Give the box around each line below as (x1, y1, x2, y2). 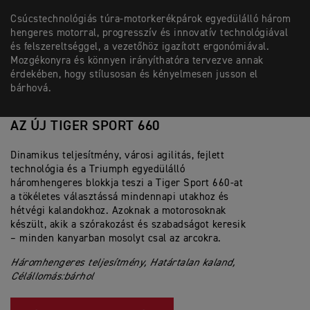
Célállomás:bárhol (10, 271, 93, 282)
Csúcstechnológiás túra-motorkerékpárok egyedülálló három (10, 14, 291, 24)
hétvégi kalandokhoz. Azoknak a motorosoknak (10, 206, 226, 216)
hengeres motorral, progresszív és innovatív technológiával (10, 28, 288, 38)
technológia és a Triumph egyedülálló (10, 164, 185, 174)
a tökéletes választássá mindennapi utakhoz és (10, 192, 229, 202)
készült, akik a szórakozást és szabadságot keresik (10, 219, 246, 230)
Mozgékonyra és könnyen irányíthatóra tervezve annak (10, 55, 264, 66)
